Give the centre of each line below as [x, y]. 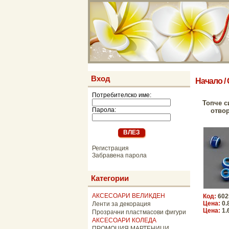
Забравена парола [119, 155]
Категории [110, 178]
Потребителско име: [122, 95]
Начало [209, 81]
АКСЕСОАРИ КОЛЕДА [124, 220]
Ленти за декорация [121, 204]
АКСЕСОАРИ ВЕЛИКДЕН [129, 196]
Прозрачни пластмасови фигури [139, 212]
